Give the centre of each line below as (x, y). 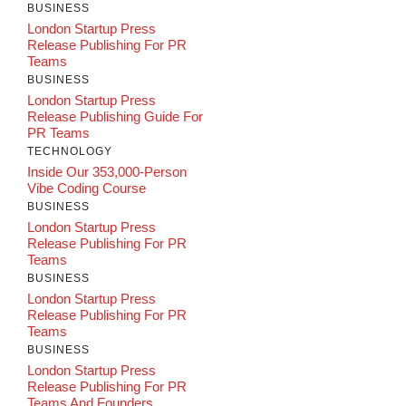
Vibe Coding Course (87, 188)
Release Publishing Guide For (115, 116)
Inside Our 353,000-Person (107, 172)
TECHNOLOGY (70, 151)
